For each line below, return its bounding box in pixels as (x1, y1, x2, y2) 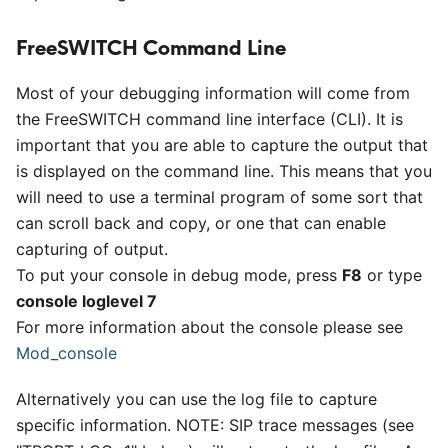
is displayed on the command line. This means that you (16, 161, 432, 181)
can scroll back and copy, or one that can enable (16, 213, 386, 233)
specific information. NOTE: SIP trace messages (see (16, 415, 414, 435)
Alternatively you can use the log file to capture (16, 389, 377, 409)
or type (362, 265, 422, 285)
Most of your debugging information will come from (16, 83, 410, 103)
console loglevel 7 (16, 291, 157, 311)
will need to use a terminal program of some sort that (16, 187, 423, 207)
